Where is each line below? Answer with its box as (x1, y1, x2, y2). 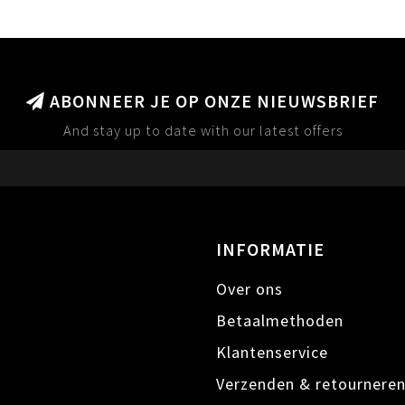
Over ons (216, 278, 283, 299)
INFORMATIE (216, 238, 325, 260)
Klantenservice (216, 341, 328, 363)
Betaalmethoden (216, 309, 344, 331)
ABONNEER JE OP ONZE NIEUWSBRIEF (45, 89, 379, 112)
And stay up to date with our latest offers (62, 120, 343, 139)
